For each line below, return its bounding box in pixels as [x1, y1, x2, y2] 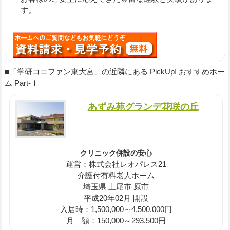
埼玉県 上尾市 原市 [83, 182, 149, 191]
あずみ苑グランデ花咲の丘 [87, 101, 199, 112]
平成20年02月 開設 [84, 194, 149, 203]
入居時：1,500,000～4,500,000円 [60, 205, 172, 214]
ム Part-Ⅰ [4, 78, 39, 87]
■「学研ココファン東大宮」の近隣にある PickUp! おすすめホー [4, 67, 225, 76]
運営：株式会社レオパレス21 [66, 160, 167, 169]
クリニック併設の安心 [80, 149, 152, 158]
